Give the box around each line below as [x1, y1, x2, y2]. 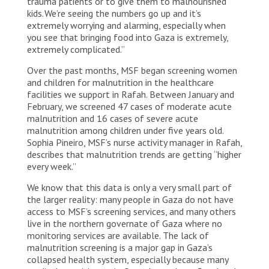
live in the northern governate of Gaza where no [27, 217, 222, 230]
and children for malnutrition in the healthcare [27, 76, 214, 89]
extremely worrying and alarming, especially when [27, 19, 226, 32]
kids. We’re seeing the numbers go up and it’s [27, 7, 201, 20]
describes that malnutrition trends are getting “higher [27, 148, 241, 161]
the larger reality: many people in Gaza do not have [27, 193, 234, 206]
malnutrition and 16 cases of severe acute [27, 112, 198, 125]
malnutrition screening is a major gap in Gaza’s [27, 241, 213, 254]
